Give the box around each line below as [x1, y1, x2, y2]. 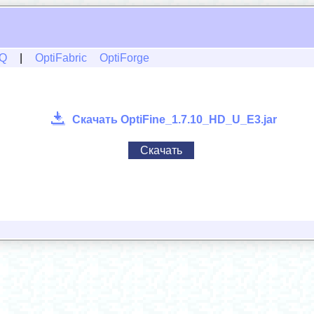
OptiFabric [35, 52, 87, 64]
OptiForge [100, 52, 149, 64]
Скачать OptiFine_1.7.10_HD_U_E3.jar [71, 113, 277, 125]
